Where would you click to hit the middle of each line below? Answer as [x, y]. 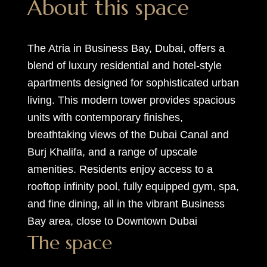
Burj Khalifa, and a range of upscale [112, 152]
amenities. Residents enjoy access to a [120, 169]
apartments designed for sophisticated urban [133, 83]
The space [69, 243]
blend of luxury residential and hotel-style [124, 66]
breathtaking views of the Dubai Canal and [128, 135]
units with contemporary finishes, [105, 117]
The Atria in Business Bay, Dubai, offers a [126, 48]
